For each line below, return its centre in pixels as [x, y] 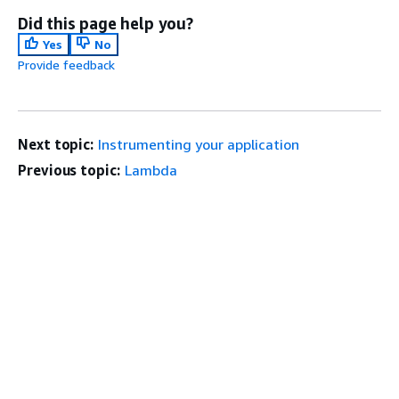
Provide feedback [66, 64]
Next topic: [56, 144]
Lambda [151, 170]
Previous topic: [69, 170]
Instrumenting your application [199, 144]
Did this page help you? [106, 23]
